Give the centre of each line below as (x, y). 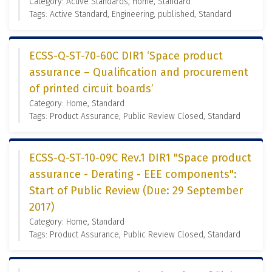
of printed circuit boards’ (91, 89)
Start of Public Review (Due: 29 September (136, 191)
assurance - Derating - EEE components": (133, 174)
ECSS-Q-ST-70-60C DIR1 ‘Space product (126, 56)
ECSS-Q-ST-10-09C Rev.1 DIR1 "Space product (140, 158)
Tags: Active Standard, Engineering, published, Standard (130, 14)
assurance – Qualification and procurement (139, 72)
